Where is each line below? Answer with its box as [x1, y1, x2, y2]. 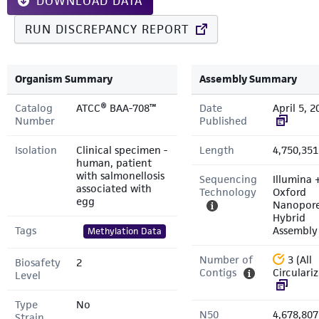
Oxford [273, 185, 306, 199]
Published [199, 114, 247, 127]
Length [199, 143, 234, 157]
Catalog [15, 101, 53, 115]
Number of [199, 253, 253, 266]
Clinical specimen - [76, 143, 167, 157]
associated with [76, 182, 152, 195]
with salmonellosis [76, 169, 164, 182]
